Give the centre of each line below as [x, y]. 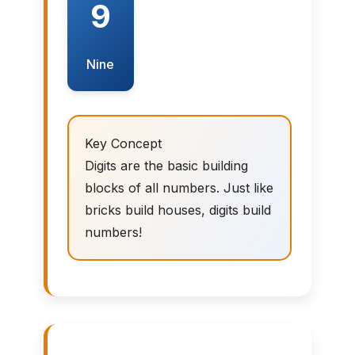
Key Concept [123, 143]
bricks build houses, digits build [177, 210]
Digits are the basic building [166, 165]
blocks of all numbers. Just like [179, 187]
